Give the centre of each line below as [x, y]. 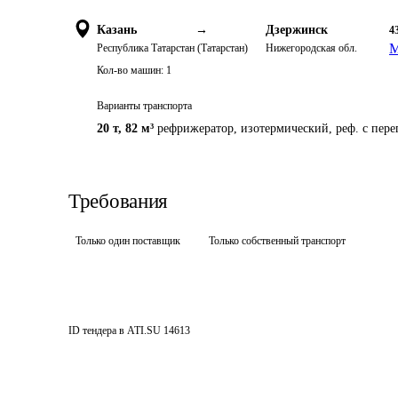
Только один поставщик [128, 241]
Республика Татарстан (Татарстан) [172, 48]
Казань [117, 30]
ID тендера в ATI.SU [115, 330]
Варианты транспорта [144, 106]
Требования [118, 201]
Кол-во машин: [130, 70]
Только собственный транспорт [277, 241]
